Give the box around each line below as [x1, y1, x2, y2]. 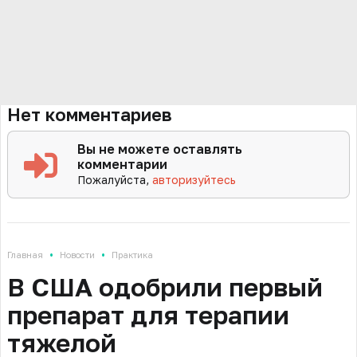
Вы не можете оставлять [77, 141, 243, 158]
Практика [112, 249, 153, 261]
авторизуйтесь [152, 173, 237, 187]
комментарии [77, 156, 168, 173]
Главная [7, 249, 43, 261]
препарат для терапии [7, 300, 289, 331]
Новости [60, 249, 95, 261]
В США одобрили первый [7, 272, 323, 303]
